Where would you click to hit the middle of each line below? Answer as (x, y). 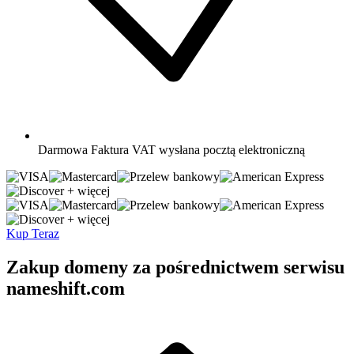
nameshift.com (66, 288)
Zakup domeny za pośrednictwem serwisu (175, 267)
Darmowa (63, 149)
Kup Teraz (33, 233)
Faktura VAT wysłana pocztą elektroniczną (198, 149)
